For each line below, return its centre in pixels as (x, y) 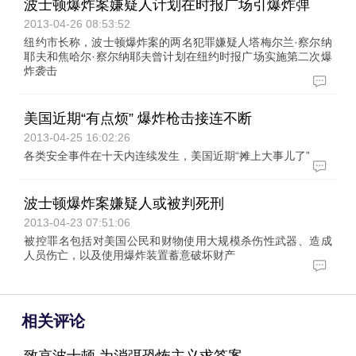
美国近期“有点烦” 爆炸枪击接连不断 (138, 118)
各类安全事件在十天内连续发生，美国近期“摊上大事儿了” (167, 156)
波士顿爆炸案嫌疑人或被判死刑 (124, 203)
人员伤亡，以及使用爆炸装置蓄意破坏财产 (130, 255)
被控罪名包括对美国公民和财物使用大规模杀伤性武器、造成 (178, 241)
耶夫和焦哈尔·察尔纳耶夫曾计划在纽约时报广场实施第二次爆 (178, 56)
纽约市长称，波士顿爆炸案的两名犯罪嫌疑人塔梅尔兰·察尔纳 (178, 42)
